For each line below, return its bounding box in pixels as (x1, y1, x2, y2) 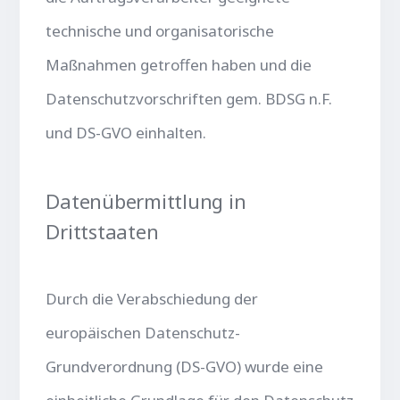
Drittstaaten (46, 217, 159, 245)
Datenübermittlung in (46, 187, 246, 214)
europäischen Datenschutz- (46, 321, 241, 343)
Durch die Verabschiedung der (46, 287, 259, 309)
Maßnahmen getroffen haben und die (46, 54, 312, 75)
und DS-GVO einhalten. (46, 121, 207, 143)
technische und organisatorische (46, 20, 275, 41)
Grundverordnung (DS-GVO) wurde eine (46, 355, 324, 377)
